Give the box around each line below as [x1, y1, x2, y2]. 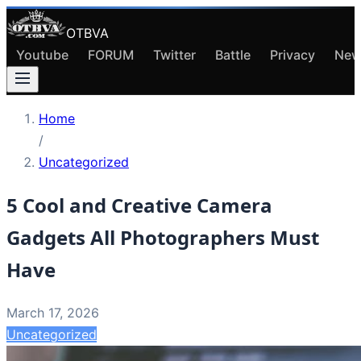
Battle [215, 47, 251, 63]
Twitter [153, 47, 196, 63]
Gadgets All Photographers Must [6, 223, 319, 251]
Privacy [270, 47, 315, 63]
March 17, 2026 [6, 304, 99, 321]
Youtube [16, 47, 68, 63]
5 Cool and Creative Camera [6, 191, 272, 218]
